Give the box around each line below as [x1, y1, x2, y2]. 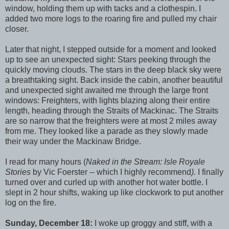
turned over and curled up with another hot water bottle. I [5, 177, 208, 187]
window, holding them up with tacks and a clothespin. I [5, 4, 201, 13]
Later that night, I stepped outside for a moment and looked [5, 44, 216, 54]
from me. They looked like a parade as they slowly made [5, 126, 208, 135]
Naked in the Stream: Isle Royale [86, 157, 205, 166]
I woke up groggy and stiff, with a [95, 218, 212, 227]
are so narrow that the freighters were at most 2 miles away [5, 116, 217, 125]
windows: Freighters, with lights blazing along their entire [5, 96, 210, 105]
